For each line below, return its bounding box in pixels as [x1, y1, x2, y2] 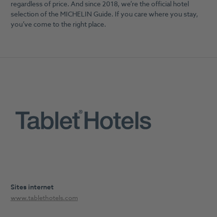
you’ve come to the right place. [10, 19, 106, 30]
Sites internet [10, 182, 54, 192]
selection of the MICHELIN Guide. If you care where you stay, [10, 9, 198, 19]
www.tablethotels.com [10, 193, 78, 203]
